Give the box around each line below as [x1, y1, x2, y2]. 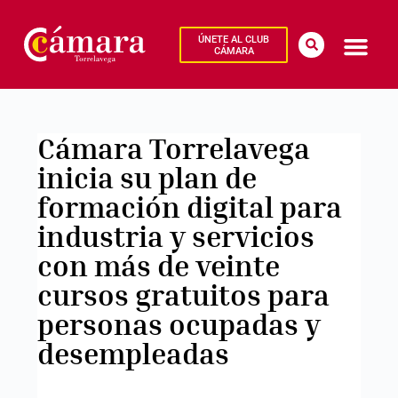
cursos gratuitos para [36, 277, 330, 312]
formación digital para [36, 189, 342, 224]
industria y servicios [36, 219, 314, 253]
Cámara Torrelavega [36, 131, 310, 165]
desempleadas [36, 336, 229, 370]
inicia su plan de [36, 160, 257, 195]
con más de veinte [36, 248, 280, 283]
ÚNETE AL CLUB [198, 33, 270, 45]
